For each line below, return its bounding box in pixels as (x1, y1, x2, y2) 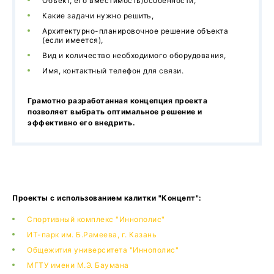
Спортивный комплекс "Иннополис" (27, 215, 165, 224)
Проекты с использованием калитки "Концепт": (12, 193, 202, 203)
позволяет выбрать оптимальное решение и (28, 107, 202, 117)
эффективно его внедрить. (28, 118, 135, 128)
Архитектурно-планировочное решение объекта (42, 26, 228, 36)
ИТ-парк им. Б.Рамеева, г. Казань (27, 230, 157, 240)
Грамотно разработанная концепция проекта (28, 96, 207, 106)
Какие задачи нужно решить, (42, 11, 154, 21)
